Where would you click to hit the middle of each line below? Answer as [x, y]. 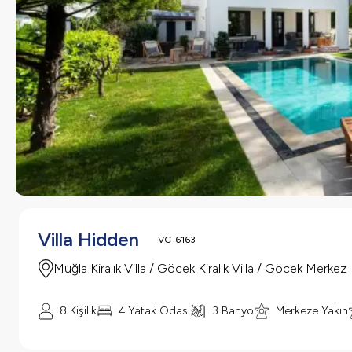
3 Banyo [233, 310]
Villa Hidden [88, 239]
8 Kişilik [78, 310]
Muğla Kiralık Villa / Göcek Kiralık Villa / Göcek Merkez [200, 269]
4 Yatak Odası [154, 310]
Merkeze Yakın [312, 310]
